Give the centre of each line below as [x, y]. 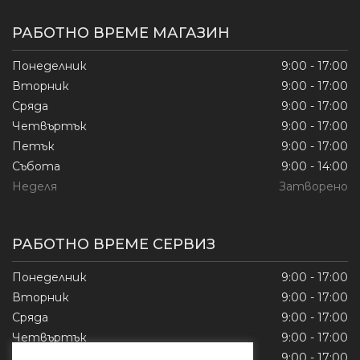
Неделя [35, 186]
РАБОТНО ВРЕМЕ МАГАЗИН [121, 33]
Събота [36, 166]
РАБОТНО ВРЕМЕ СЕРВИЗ [114, 244]
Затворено [313, 186]
